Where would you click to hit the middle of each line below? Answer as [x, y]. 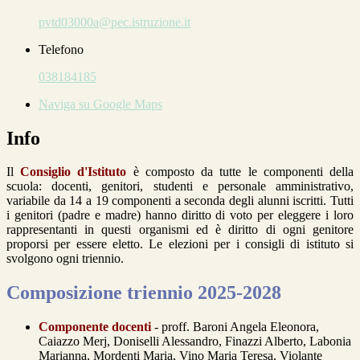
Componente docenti [95, 327]
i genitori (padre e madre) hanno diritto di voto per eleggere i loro [180, 215]
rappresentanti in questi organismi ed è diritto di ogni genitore [180, 230]
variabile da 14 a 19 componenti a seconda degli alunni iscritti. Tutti [180, 201]
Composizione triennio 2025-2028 [144, 293]
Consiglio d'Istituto [74, 172]
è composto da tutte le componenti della [240, 172]
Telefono [61, 49]
